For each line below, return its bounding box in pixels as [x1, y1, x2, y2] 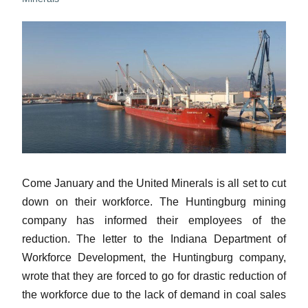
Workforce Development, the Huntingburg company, [21, 252, 287, 264]
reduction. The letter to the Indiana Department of [21, 233, 287, 245]
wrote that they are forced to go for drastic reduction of [21, 270, 287, 283]
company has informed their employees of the [21, 214, 287, 227]
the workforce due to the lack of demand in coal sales [21, 289, 287, 301]
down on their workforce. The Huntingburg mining [21, 196, 287, 208]
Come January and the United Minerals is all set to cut [21, 177, 287, 190]
